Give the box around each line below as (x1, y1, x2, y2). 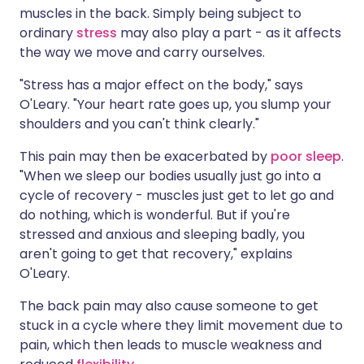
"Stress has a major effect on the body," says (19, 76, 303, 94)
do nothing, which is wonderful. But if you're (19, 206, 290, 224)
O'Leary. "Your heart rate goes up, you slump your (19, 95, 331, 114)
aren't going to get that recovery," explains (19, 245, 292, 263)
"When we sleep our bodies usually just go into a (19, 167, 321, 185)
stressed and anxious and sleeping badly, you (19, 225, 305, 244)
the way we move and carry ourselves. (19, 43, 265, 62)
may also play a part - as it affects (117, 24, 341, 42)
